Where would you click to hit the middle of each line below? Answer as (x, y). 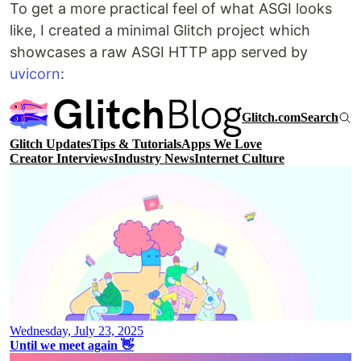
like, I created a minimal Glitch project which (160, 30)
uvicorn (35, 73)
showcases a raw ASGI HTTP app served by (159, 52)
